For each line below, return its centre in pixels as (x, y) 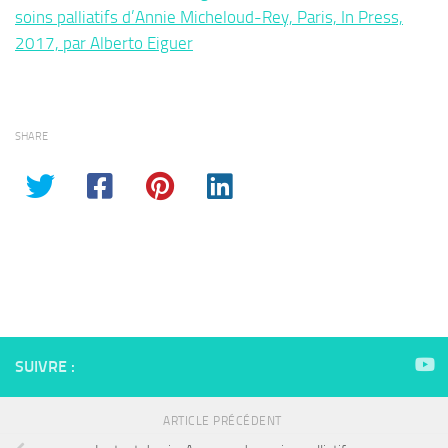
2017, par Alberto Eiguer (104, 43)
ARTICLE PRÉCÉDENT (224, 421)
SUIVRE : (45, 367)
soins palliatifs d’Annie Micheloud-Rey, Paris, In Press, (209, 17)
